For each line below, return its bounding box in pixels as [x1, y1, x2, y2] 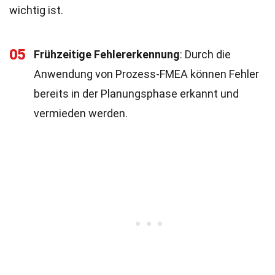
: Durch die [180, 48, 231, 61]
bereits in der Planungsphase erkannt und [34, 87, 239, 100]
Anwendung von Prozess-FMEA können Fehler [34, 68, 259, 80]
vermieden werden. [34, 107, 128, 120]
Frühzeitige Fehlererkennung [34, 48, 180, 61]
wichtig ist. [9, 4, 63, 17]
